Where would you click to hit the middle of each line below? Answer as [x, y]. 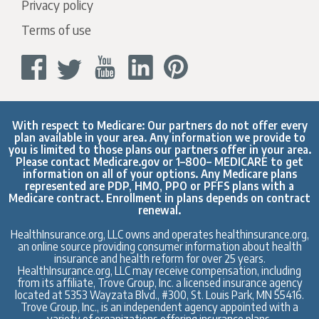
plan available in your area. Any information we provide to [159, 137]
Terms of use [57, 30]
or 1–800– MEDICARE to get [231, 162]
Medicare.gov [126, 162]
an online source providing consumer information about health [159, 246]
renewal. [159, 210]
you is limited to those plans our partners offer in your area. [159, 150]
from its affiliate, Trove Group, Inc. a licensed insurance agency [159, 283]
